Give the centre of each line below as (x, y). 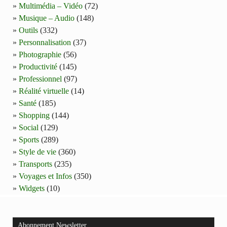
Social (29, 128)
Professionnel (40, 79)
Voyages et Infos (45, 176)
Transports (35, 164)
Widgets (32, 188)
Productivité (38, 67)
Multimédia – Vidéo (51, 6)
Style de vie (37, 152)
